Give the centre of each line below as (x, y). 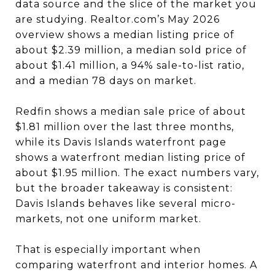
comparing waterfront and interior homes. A (136, 265)
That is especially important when (108, 249)
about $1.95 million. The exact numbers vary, (137, 172)
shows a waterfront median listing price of (130, 157)
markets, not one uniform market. (108, 219)
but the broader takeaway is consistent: (124, 188)
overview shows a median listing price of (125, 34)
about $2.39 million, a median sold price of (131, 50)
